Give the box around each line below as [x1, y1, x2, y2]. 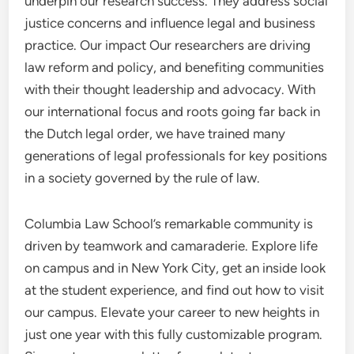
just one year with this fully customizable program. [24, 326, 323, 342]
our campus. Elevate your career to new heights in [24, 304, 320, 320]
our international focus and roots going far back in [24, 104, 321, 119]
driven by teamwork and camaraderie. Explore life [24, 238, 318, 254]
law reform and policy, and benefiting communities [24, 59, 325, 75]
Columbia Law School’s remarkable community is [24, 216, 314, 232]
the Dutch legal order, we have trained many [24, 126, 286, 141]
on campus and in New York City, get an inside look [24, 260, 326, 276]
